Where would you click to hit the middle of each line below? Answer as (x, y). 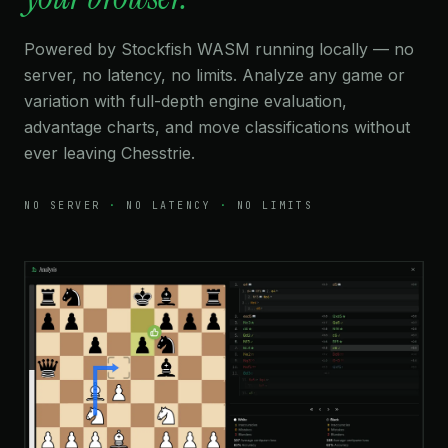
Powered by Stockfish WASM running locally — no (219, 49)
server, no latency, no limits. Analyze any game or (214, 75)
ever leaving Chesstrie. (109, 153)
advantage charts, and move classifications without (217, 127)
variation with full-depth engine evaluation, (185, 101)
